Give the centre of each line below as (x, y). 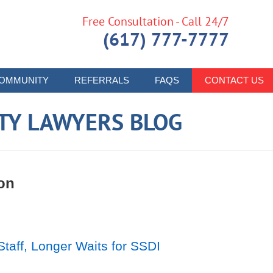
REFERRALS (102, 80)
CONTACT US (234, 80)
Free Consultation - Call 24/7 (156, 21)
